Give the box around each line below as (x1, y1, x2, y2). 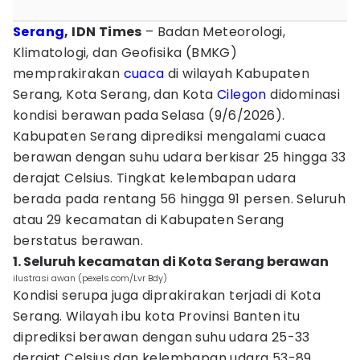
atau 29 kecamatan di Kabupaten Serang (13, 211, 284, 229)
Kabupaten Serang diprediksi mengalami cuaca (13, 127, 326, 145)
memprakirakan (13, 64, 124, 83)
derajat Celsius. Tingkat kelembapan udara (13, 169, 297, 187)
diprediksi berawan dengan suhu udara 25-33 (13, 328, 310, 346)
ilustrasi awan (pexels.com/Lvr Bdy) (13, 272, 167, 284)
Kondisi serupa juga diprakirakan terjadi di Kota (13, 286, 321, 305)
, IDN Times (64, 22, 142, 41)
